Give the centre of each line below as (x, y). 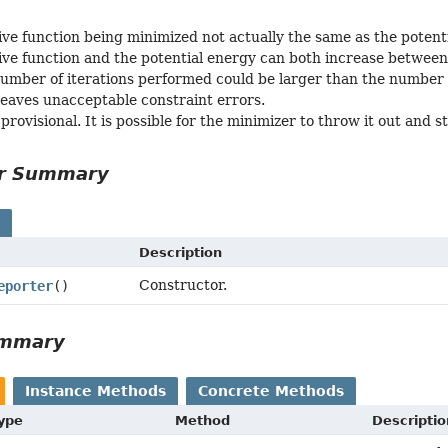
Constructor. (183, 285)
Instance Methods (96, 391)
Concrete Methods (271, 391)
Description (181, 253)
